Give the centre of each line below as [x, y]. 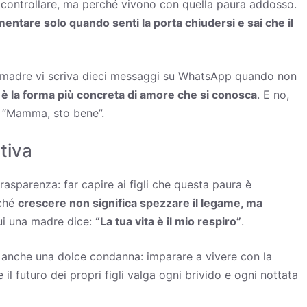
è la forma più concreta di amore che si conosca [129, 94]
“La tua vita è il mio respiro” [168, 221]
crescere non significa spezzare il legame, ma [140, 202]
